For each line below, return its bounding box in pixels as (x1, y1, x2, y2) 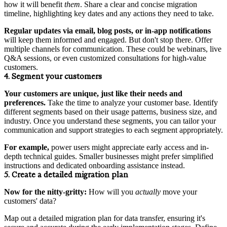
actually (135, 187, 163, 196)
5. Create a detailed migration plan (4, 170, 128, 179)
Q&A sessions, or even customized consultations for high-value (4, 53, 206, 62)
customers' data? (4, 196, 56, 205)
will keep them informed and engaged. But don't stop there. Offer (4, 35, 212, 44)
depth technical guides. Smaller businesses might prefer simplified (4, 152, 213, 161)
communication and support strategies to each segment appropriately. (4, 125, 223, 134)
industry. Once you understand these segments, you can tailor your (4, 116, 216, 125)
